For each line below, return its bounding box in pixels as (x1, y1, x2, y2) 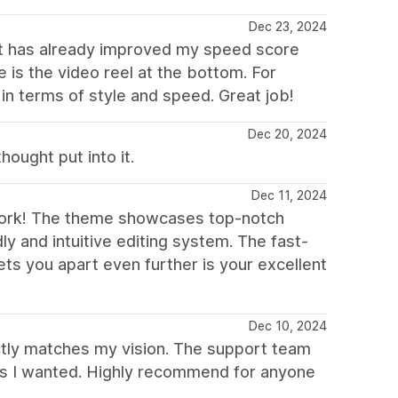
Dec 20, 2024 (248, 126, 327, 141)
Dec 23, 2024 (249, 19, 327, 34)
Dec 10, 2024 (249, 318, 327, 333)
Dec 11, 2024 (251, 187, 327, 203)
